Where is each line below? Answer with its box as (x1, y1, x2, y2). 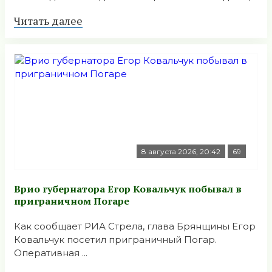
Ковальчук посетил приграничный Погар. (14, 234, 217, 246)
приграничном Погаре (14, 194, 129, 208)
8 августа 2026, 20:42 (141, 146, 220, 156)
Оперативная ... (14, 247, 87, 259)
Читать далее (14, 13, 83, 28)
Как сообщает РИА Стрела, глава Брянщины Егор (14, 220, 256, 233)
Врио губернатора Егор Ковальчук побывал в (14, 182, 242, 196)
